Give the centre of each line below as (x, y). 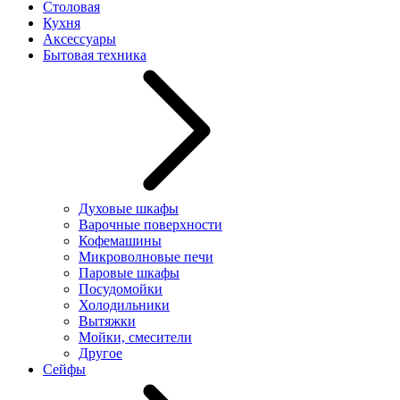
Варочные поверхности (150, 225)
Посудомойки (121, 289)
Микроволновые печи (146, 257)
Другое (100, 353)
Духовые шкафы (129, 208)
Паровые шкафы (129, 273)
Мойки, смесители (135, 337)
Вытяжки (107, 321)
